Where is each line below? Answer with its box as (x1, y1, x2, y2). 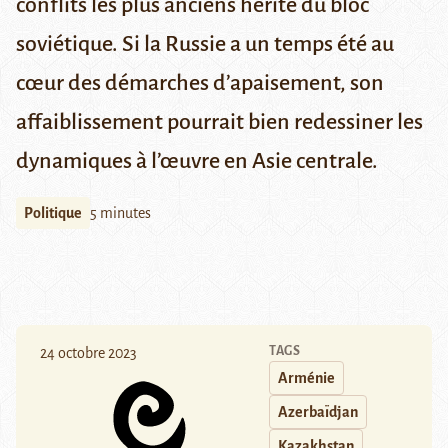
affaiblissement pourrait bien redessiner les (16, 110, 423, 135)
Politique (24, 205, 82, 222)
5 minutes (90, 205, 151, 222)
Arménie (278, 370, 335, 387)
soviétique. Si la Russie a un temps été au (16, 32, 394, 57)
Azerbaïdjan (278, 404, 358, 421)
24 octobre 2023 (40, 345, 137, 362)
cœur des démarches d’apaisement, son (16, 71, 384, 96)
